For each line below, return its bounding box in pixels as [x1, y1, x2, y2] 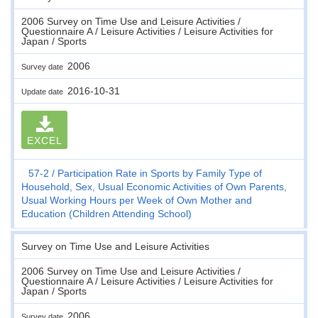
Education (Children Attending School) [21, 207, 192, 219]
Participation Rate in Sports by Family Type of [57, 167, 262, 179]
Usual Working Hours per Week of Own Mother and [21, 194, 252, 206]
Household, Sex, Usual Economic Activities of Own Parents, [21, 180, 287, 192]
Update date [21, 87, 67, 96]
